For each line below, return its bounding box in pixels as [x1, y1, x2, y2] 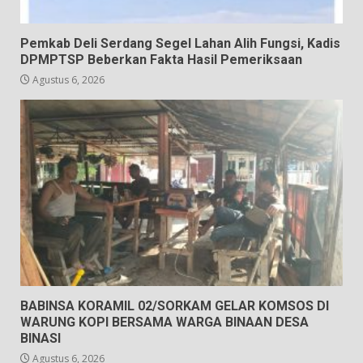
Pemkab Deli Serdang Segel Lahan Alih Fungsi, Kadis [20, 35, 340, 51]
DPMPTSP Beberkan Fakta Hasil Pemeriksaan [20, 51, 302, 67]
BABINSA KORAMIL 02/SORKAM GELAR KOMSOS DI [20, 297, 329, 314]
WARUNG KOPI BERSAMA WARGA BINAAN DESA [20, 314, 309, 330]
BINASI [20, 330, 61, 346]
